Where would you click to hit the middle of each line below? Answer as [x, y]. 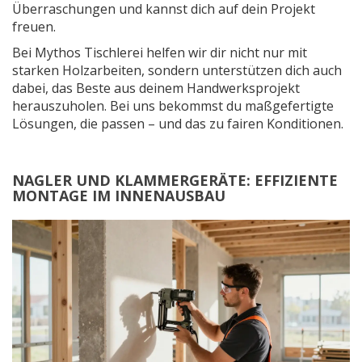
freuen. [34, 27]
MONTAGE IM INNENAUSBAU [119, 196]
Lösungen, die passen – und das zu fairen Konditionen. [178, 124]
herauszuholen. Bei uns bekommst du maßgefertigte [173, 106]
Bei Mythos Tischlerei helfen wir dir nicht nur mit [160, 53]
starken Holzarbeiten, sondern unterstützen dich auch [177, 70]
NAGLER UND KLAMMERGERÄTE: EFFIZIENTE [175, 180]
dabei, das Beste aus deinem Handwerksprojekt [156, 88]
